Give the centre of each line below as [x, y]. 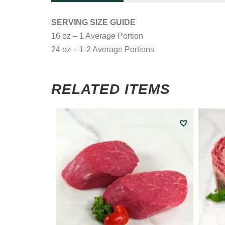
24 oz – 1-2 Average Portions [103, 49]
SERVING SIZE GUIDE [93, 22]
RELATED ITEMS [111, 89]
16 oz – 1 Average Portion [97, 36]
